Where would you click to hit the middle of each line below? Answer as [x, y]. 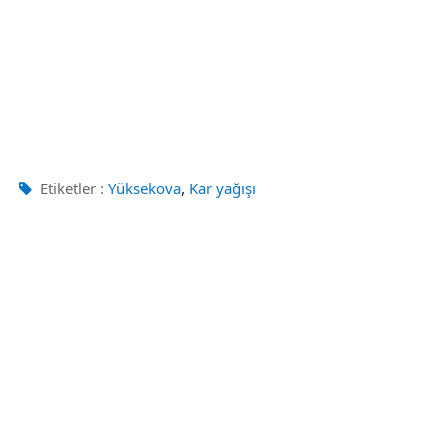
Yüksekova [144, 188]
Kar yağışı [222, 188]
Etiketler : [70, 188]
